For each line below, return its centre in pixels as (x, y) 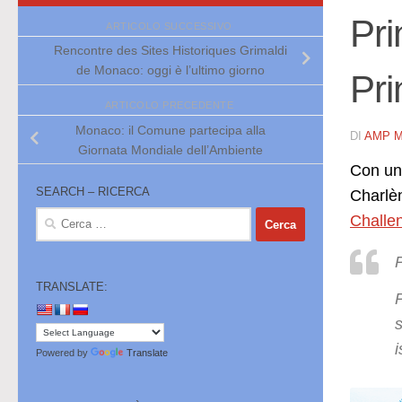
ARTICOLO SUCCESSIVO (170, 26)
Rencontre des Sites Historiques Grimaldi (170, 51)
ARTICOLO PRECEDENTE (170, 105)
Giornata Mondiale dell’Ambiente (170, 149)
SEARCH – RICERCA (93, 192)
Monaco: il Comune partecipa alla (170, 130)
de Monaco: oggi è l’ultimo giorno (170, 70)
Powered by (63, 353)
